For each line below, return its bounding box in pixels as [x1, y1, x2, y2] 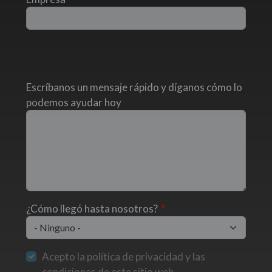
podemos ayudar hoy [26, 96, 121, 109]
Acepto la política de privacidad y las [41, 250, 205, 263]
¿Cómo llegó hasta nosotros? [26, 202, 158, 215]
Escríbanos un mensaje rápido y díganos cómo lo [26, 81, 242, 93]
